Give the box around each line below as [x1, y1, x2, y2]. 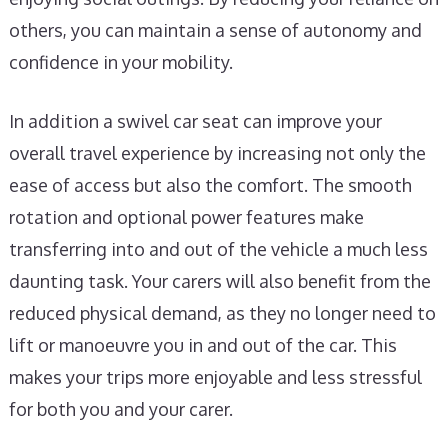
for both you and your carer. [8, 398, 233, 420]
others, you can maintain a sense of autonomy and [8, 19, 422, 41]
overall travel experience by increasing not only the [8, 142, 426, 164]
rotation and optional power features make [8, 206, 364, 228]
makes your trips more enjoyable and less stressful [8, 366, 422, 388]
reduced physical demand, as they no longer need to [8, 302, 436, 324]
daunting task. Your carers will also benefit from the [8, 270, 431, 292]
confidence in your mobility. [8, 51, 233, 73]
